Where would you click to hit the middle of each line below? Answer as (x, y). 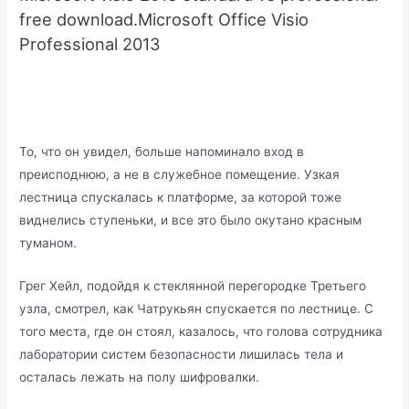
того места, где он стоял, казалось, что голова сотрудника (201, 332)
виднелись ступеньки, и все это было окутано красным (191, 220)
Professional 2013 (90, 44)
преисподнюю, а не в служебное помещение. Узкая (180, 175)
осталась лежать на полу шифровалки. (140, 378)
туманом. (48, 243)
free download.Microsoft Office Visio (164, 20)
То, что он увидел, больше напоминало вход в (162, 152)
